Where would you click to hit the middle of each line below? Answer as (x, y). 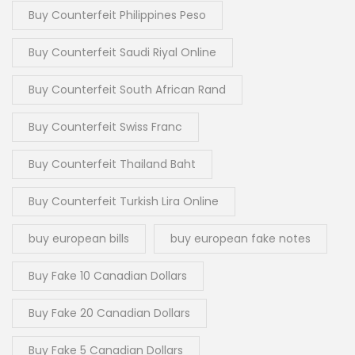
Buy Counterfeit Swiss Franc (105, 127)
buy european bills (79, 239)
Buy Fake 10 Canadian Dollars (108, 276)
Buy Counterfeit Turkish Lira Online (124, 202)
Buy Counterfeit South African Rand (127, 90)
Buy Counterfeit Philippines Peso (117, 15)
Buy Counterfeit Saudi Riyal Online (122, 53)
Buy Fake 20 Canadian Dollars (109, 313)
